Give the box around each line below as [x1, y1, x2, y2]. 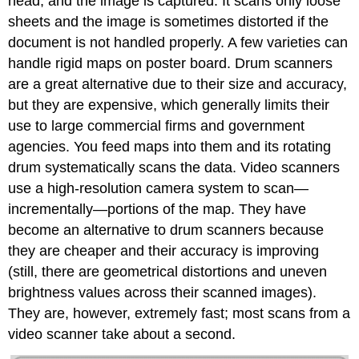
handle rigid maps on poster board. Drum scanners [8, 55, 333, 72]
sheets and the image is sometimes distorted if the [8, 14, 329, 30]
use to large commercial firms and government [8, 118, 305, 135]
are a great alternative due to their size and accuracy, [8, 76, 348, 93]
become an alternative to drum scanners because [8, 222, 325, 239]
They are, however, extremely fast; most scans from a [8, 305, 351, 322]
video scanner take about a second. [8, 326, 236, 343]
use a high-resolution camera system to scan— [8, 180, 309, 197]
